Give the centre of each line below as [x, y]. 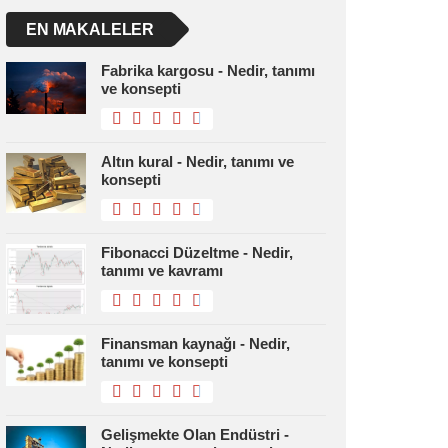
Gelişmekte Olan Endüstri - [195, 434]
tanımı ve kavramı [162, 270]
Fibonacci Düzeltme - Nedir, [197, 252]
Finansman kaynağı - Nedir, [195, 343]
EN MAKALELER [90, 29]
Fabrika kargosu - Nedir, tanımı [208, 70]
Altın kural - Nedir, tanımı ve [197, 161]
